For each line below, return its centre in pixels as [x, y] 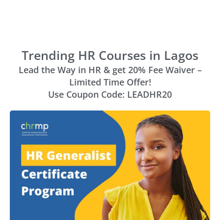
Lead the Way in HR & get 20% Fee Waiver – [110, 70]
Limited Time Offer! [110, 82]
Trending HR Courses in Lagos [110, 55]
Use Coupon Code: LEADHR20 [110, 95]
